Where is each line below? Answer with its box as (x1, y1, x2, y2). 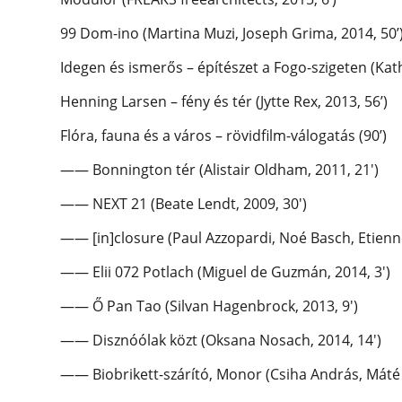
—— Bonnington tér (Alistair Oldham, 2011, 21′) (60, 160, 380, 180)
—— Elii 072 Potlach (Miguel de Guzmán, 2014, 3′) (60, 262, 391, 283)
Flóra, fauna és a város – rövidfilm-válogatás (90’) (60, 126, 388, 146)
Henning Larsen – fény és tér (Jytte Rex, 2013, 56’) (60, 92, 389, 112)
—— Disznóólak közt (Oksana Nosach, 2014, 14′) (60, 330, 382, 351)
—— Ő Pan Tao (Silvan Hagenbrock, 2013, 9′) (60, 296, 359, 317)
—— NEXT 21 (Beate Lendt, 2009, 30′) (60, 194, 308, 214)
